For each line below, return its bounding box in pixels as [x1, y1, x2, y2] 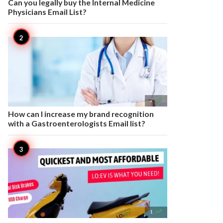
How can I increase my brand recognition [8, 109, 154, 118]
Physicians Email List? [8, 7, 87, 16]
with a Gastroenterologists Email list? [8, 118, 145, 128]
